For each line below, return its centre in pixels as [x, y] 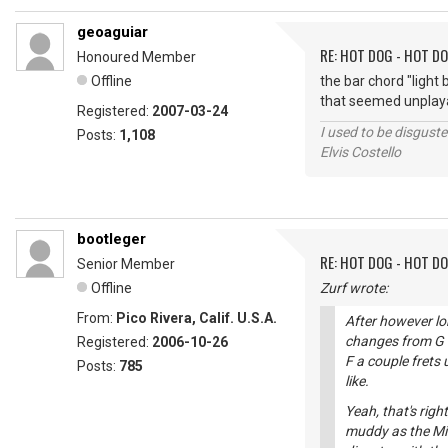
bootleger [111, 239]
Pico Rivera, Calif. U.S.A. [196, 318]
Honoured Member [136, 57]
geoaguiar [112, 32]
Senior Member [126, 264]
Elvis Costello [360, 152]
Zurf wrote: [354, 288]
